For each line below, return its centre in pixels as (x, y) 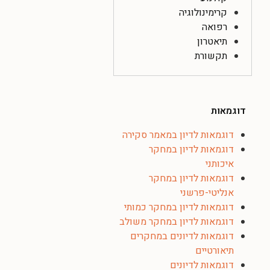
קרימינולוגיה (203, 13)
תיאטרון (212, 42)
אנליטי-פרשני (207, 193)
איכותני (220, 164)
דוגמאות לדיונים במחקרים (182, 236)
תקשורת (211, 56)
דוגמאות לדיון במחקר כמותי (179, 207)
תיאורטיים (215, 251)
